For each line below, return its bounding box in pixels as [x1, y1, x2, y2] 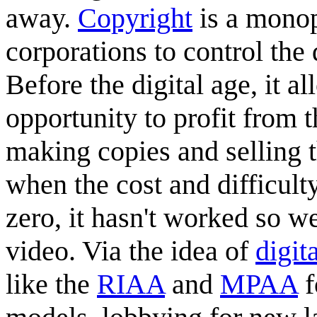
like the [6, 267, 97, 300]
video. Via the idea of [6, 234, 255, 267]
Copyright [78, 1, 192, 34]
